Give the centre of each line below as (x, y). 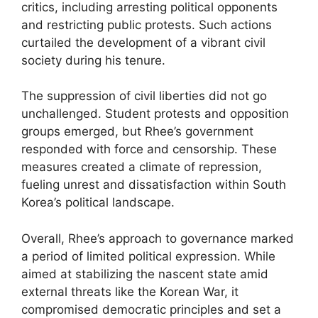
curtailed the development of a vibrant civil (143, 42)
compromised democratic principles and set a (151, 309)
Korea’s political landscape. (98, 202)
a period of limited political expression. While (148, 256)
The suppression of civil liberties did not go (144, 96)
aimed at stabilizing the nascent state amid (145, 274)
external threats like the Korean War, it (130, 291)
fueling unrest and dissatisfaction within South (154, 185)
